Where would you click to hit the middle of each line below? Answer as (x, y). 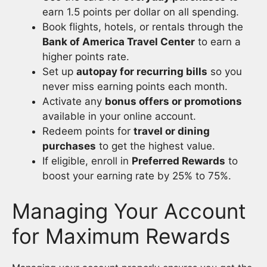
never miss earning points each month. (135, 86)
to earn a (218, 41)
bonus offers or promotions (173, 101)
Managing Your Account (129, 211)
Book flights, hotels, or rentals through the (143, 27)
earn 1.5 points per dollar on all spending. (141, 12)
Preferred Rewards (178, 161)
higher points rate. (86, 56)
